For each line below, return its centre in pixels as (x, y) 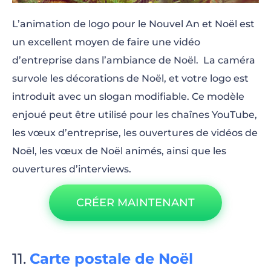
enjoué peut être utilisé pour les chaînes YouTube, (135, 115)
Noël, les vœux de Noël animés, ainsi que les (119, 151)
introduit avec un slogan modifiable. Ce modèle (128, 96)
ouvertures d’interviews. (72, 169)
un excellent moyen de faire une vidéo (106, 42)
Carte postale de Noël (111, 259)
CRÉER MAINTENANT (135, 203)
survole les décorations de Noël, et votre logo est (130, 78)
